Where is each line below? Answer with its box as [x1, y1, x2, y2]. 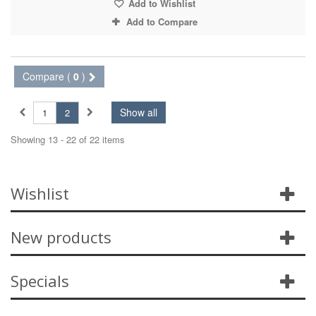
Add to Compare [126, 15, 197, 29]
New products [11, 226, 111, 248]
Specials [11, 270, 69, 292]
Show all [120, 105, 157, 120]
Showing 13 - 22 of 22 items [11, 133, 125, 147]
